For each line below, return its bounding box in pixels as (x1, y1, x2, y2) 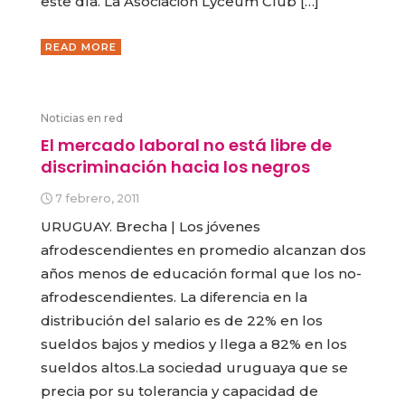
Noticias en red (41, 111, 123, 126)
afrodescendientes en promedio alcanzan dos (41, 241, 366, 259)
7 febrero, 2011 (54, 192, 139, 206)
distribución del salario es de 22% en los (41, 312, 323, 330)
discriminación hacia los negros (41, 155, 310, 179)
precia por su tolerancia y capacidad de (41, 382, 318, 400)
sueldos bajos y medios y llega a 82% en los (41, 335, 347, 353)
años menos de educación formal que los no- (41, 265, 362, 283)
